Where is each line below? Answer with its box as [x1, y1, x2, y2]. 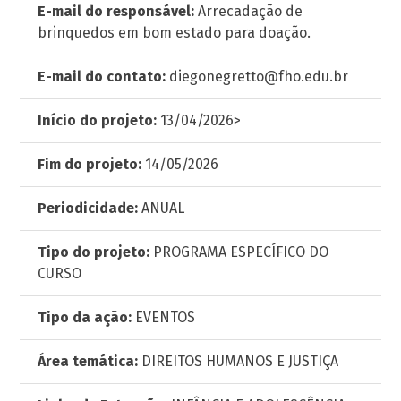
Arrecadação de [194, 3, 303, 20]
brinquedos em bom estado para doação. [38, 24, 311, 41]
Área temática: [38, 353, 139, 370]
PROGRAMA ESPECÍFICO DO [149, 243, 329, 260]
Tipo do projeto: [38, 243, 150, 260]
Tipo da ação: [38, 309, 132, 326]
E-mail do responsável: [38, 3, 195, 20]
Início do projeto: [38, 112, 158, 129]
